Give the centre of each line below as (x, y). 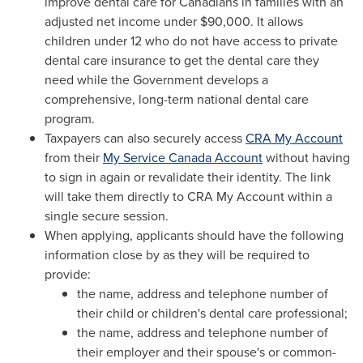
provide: (68, 274)
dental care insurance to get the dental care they (182, 60)
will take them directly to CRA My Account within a (188, 196)
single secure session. (107, 216)
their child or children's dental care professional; (212, 313)
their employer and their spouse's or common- (207, 352)
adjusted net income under (122, 21)
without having (306, 158)
